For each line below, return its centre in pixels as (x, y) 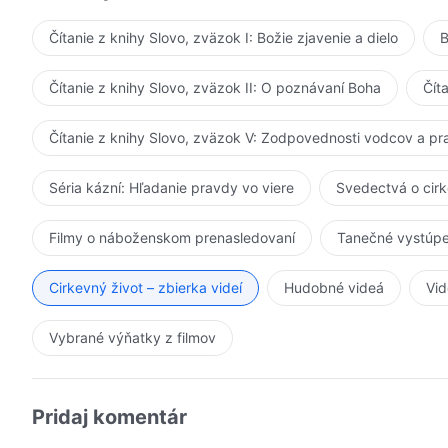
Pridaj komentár (109, 416)
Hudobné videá (334, 287)
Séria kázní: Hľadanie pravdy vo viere (171, 187)
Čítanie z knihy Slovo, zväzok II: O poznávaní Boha (215, 87)
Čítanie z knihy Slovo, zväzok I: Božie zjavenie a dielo (223, 37)
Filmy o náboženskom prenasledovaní (172, 237)
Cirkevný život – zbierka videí (145, 287)
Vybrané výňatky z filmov (132, 337)
